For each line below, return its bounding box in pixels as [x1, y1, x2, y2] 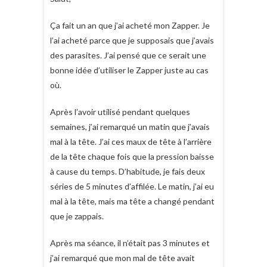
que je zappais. [50, 211, 104, 221]
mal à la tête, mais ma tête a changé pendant [50, 196, 215, 206]
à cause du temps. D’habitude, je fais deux [50, 166, 205, 176]
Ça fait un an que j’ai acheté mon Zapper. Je [50, 20, 210, 30]
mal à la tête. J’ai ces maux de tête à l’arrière [50, 136, 212, 147]
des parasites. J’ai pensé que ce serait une [50, 50, 206, 60]
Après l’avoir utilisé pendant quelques [50, 107, 190, 117]
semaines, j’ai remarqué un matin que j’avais [50, 122, 210, 132]
